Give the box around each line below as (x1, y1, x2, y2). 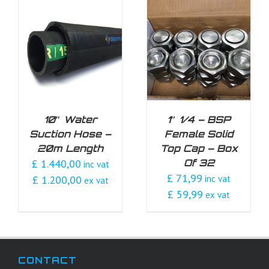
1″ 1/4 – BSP (167, 113, 231, 126)
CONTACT (18, 255, 77, 267)
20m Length (37, 142, 103, 155)
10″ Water (44, 113, 97, 126)
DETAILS (75, 44, 116, 57)
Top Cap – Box (160, 142, 238, 155)
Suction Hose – (29, 128, 111, 141)
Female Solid (164, 128, 234, 141)
